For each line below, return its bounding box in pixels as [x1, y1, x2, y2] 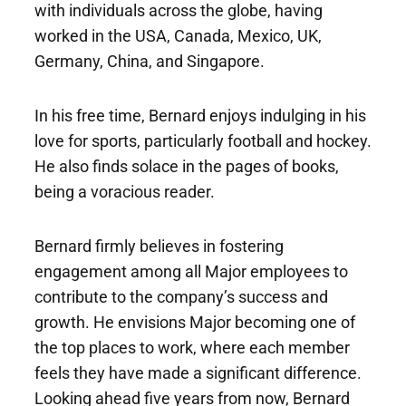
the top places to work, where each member [34, 338, 350, 358]
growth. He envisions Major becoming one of [34, 313, 355, 333]
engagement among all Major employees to [34, 262, 348, 282]
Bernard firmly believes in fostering [34, 237, 284, 256]
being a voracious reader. [34, 182, 215, 202]
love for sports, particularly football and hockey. [34, 131, 372, 151]
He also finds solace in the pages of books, [34, 157, 339, 177]
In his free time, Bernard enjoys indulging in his [34, 106, 366, 126]
